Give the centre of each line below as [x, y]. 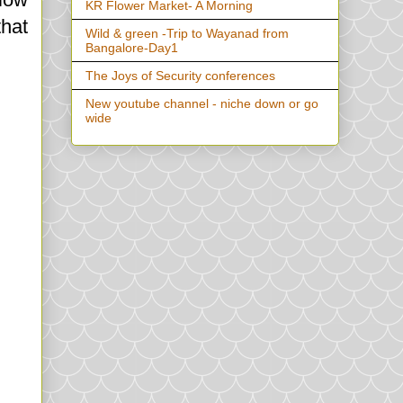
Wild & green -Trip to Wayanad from [187, 34]
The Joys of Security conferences [180, 76]
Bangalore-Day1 [132, 48]
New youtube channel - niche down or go [202, 104]
